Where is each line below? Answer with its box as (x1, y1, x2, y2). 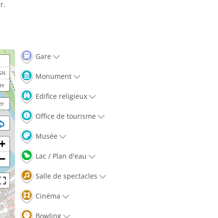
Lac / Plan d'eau (34, 151, 87, 161)
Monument (34, 71, 72, 81)
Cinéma (34, 191, 60, 200)
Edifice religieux (34, 91, 87, 101)
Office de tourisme (34, 111, 96, 121)
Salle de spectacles (34, 171, 97, 181)
